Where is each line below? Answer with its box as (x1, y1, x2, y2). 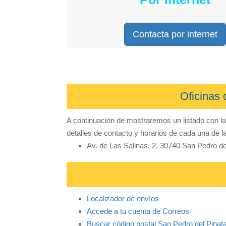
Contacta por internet (133, 29, 217, 39)
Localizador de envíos (87, 194, 159, 203)
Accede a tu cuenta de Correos (87, 207, 189, 216)
